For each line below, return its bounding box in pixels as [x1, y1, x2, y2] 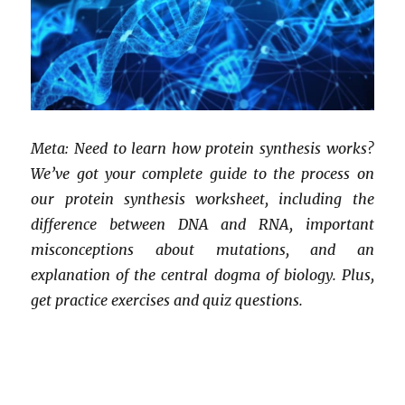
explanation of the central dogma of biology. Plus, [31, 265, 374, 284]
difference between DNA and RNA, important [31, 214, 374, 233]
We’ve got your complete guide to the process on [31, 164, 374, 183]
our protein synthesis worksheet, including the [31, 189, 374, 208]
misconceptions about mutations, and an [31, 240, 374, 259]
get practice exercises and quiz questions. [31, 290, 307, 309]
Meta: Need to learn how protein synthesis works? [31, 138, 374, 157]
